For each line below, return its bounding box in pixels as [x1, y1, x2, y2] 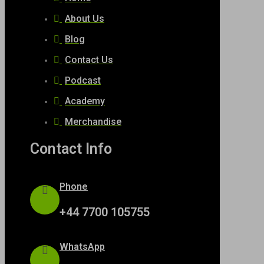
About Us [65, 13, 104, 25]
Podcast [65, 75, 101, 87]
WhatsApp [60, 240, 105, 252]
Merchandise [65, 116, 121, 128]
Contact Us [65, 54, 113, 66]
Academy [65, 95, 105, 107]
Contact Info [30, 140, 112, 157]
